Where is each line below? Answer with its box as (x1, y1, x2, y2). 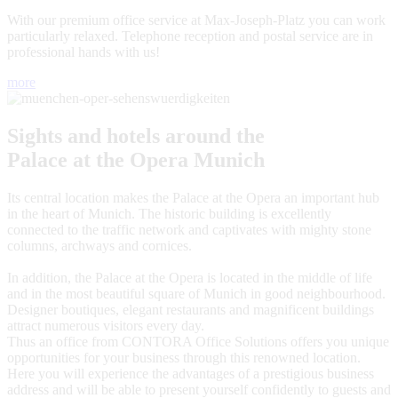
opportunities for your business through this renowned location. (7, 349, 361, 365)
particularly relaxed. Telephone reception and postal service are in (7, 28, 373, 44)
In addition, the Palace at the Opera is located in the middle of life (7, 269, 372, 285)
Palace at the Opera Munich (7, 147, 265, 171)
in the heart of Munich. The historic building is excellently (7, 205, 331, 221)
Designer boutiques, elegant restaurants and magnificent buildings (7, 301, 374, 317)
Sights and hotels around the (7, 123, 265, 147)
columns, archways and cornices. (7, 237, 192, 253)
